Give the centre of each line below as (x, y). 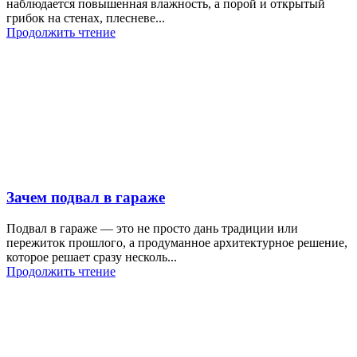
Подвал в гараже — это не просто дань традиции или (152, 229)
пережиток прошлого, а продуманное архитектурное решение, (177, 243)
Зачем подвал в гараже (86, 198)
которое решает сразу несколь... (92, 257)
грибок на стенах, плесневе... (86, 18)
